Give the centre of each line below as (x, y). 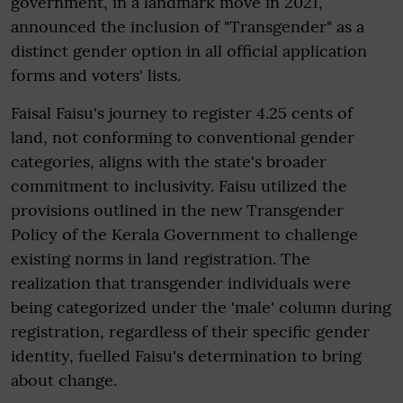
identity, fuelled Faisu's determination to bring (186, 356)
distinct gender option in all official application (189, 51)
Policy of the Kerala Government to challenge (184, 234)
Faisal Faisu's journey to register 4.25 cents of (182, 113)
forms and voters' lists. (96, 75)
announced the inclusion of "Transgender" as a (188, 27)
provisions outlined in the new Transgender (177, 210)
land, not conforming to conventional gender (183, 137)
